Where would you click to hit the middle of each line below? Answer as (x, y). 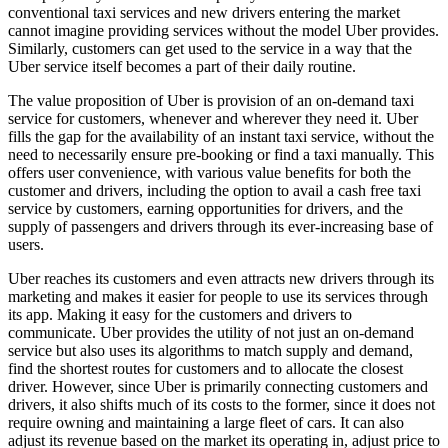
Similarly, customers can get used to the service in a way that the (210, 49)
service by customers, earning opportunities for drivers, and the (205, 209)
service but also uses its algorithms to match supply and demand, (210, 351)
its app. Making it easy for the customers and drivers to (180, 315)
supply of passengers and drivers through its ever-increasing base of (220, 227)
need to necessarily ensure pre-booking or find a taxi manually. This (221, 155)
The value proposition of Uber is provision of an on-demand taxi (211, 101)
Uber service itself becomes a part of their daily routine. (182, 67)
